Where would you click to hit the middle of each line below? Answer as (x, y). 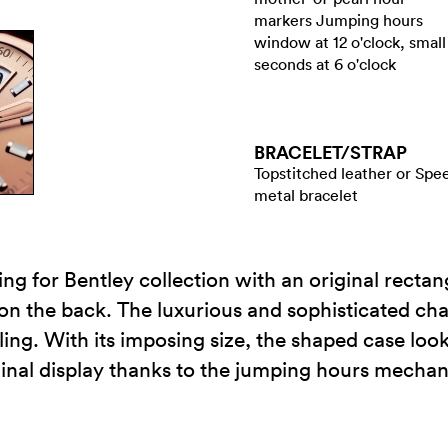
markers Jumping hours (338, 20)
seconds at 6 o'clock (325, 64)
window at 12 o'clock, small (350, 42)
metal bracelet (306, 195)
